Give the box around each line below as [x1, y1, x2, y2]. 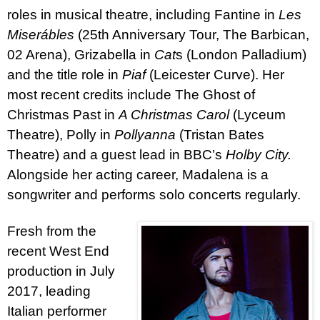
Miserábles [7, 26, 74, 42]
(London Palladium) [186, 46, 306, 62]
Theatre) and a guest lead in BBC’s [7, 146, 226, 162]
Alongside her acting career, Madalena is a [7, 166, 269, 182]
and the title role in [7, 66, 122, 82]
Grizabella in [74, 46, 154, 62]
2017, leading [7, 283, 91, 299]
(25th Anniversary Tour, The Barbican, [78, 26, 309, 42]
